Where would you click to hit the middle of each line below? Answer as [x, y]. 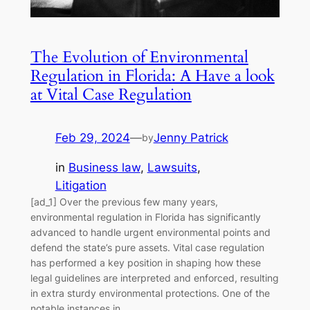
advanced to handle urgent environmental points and [150, 232]
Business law [104, 167]
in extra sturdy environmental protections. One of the [150, 293]
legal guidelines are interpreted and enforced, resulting [154, 277]
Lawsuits [172, 167]
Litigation [81, 185]
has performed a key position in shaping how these [145, 262]
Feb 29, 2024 [92, 137]
